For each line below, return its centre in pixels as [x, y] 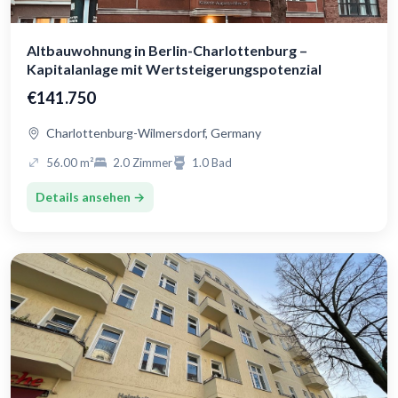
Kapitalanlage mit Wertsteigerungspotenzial [174, 69]
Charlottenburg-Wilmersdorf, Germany [154, 133]
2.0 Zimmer [143, 163]
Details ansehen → [90, 197]
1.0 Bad [212, 163]
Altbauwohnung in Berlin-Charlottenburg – [167, 51]
